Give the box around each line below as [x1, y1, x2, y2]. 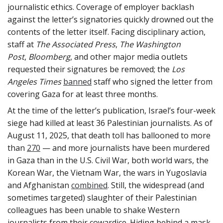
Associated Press [52, 38, 115, 50]
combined [71, 179, 108, 191]
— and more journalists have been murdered [40, 142, 210, 153]
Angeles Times [7, 76, 61, 87]
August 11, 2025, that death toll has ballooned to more [7, 129, 211, 141]
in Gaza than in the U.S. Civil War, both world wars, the [7, 154, 209, 166]
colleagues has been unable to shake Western [7, 204, 180, 216]
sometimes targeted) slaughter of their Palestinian [7, 192, 197, 203]
